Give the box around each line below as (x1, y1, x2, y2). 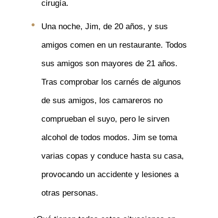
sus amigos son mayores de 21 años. (41, 59, 178, 68)
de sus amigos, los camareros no (41, 96, 163, 105)
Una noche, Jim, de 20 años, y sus (41, 22, 168, 31)
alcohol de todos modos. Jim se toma (41, 133, 177, 142)
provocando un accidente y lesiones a (41, 170, 179, 179)
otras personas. (41, 188, 98, 198)
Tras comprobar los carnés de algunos (41, 77, 181, 87)
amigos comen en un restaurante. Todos (41, 40, 187, 50)
